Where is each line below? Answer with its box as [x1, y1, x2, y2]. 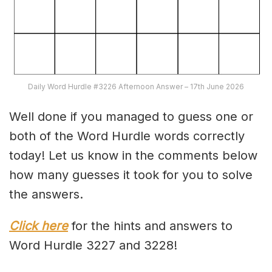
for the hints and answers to [68, 218, 233, 233]
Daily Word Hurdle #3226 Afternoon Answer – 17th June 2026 [28, 81, 244, 91]
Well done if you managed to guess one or [9, 109, 253, 124]
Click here [9, 218, 68, 233]
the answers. [9, 186, 83, 202]
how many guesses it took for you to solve [9, 167, 253, 182]
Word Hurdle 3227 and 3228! [9, 237, 177, 253]
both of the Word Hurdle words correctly [9, 128, 245, 143]
